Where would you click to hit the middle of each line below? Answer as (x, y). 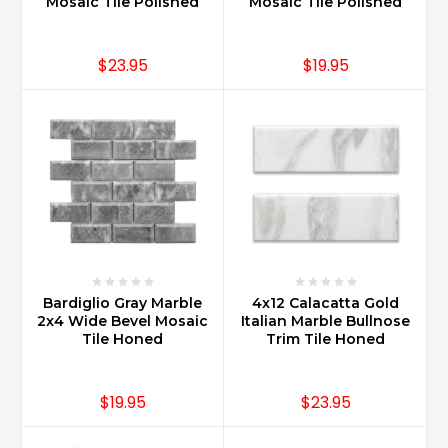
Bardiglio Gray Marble (122, 303)
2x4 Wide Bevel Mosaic (122, 321)
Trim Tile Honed (325, 339)
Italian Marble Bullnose (325, 321)
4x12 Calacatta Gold (325, 303)
